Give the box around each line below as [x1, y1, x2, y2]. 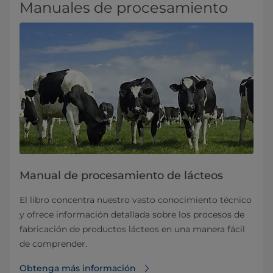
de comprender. [19, 238, 87, 249]
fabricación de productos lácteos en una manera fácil [19, 223, 245, 235]
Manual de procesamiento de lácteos [19, 168, 223, 182]
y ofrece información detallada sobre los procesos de [19, 208, 244, 220]
